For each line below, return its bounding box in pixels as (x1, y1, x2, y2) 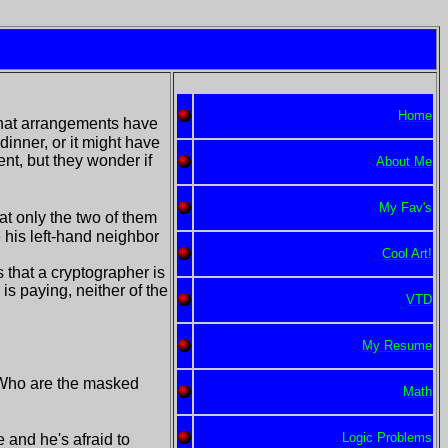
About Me (376, 154, 432, 169)
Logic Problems (342, 430, 432, 445)
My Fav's (379, 200, 432, 215)
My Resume (362, 338, 432, 353)
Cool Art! (382, 246, 432, 261)
